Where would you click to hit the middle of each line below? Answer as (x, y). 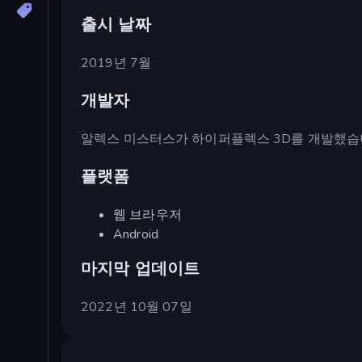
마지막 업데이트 (141, 268)
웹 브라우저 (147, 215)
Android (136, 234)
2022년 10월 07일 (137, 307)
